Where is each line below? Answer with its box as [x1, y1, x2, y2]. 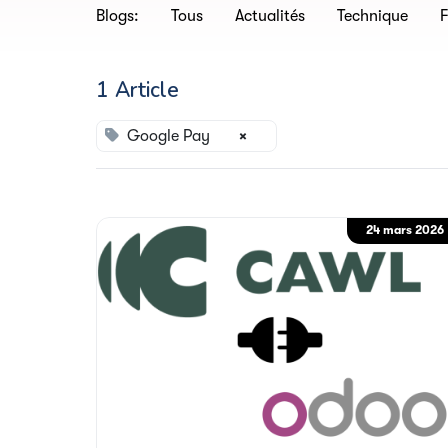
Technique [337, 7, 408, 25]
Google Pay [127, 127, 210, 145]
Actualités [235, 7, 305, 25]
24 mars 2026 [366, 223, 445, 238]
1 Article [96, 76, 179, 104]
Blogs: [96, 7, 139, 25]
